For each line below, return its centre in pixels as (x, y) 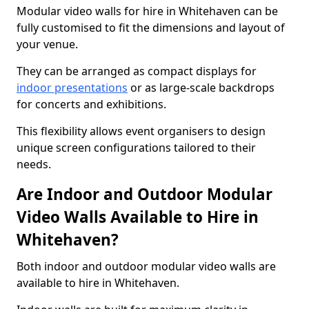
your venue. (47, 44)
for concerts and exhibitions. (91, 104)
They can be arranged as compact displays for (137, 71)
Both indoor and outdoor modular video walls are (146, 266)
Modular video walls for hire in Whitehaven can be (147, 11)
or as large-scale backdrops (201, 88)
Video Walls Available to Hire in (138, 217)
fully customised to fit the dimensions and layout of (151, 28)
